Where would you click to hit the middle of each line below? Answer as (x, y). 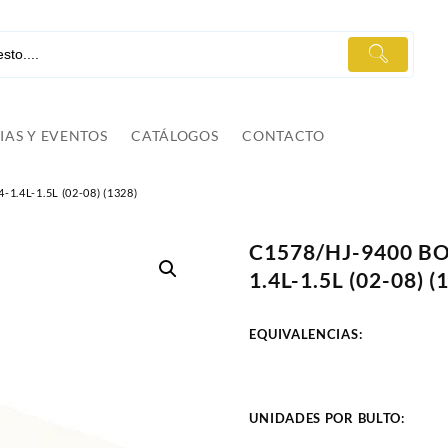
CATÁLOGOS (175, 136)
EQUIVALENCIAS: (306, 334)
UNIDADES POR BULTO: (329, 418)
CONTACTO (283, 136)
